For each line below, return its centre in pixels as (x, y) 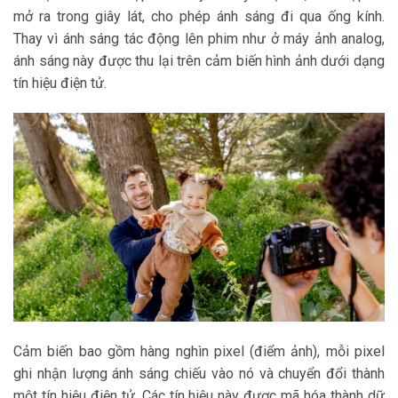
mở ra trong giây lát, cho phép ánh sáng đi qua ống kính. (199, 16)
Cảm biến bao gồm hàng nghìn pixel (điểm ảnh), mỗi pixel (199, 351)
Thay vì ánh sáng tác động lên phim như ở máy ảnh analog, (199, 38)
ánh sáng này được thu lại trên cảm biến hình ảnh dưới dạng (199, 60)
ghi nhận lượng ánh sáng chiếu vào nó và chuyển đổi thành (199, 373)
